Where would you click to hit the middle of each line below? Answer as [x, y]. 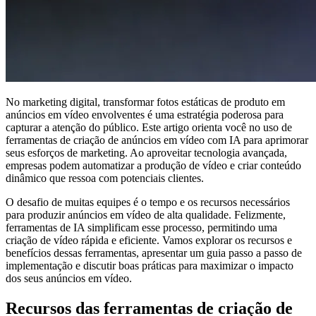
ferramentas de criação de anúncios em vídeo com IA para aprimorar [157, 140]
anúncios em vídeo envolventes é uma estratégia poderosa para [145, 115]
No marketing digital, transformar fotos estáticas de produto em [145, 102]
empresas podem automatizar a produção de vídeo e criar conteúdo [153, 166]
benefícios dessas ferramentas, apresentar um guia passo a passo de [154, 253]
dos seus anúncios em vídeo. [69, 279]
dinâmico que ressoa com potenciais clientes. [105, 178]
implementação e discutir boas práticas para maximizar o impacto [150, 266]
